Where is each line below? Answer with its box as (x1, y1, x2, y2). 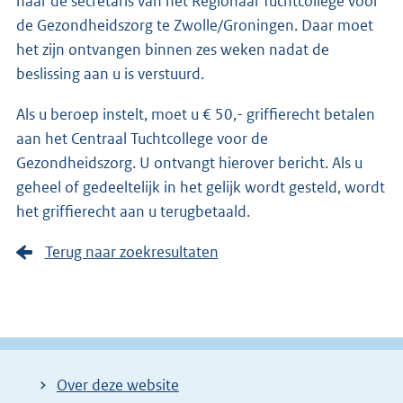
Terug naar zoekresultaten (44, 241, 219, 262)
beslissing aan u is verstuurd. (16, 63, 204, 84)
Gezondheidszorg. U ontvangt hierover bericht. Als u (16, 152, 363, 173)
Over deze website (57, 375, 179, 396)
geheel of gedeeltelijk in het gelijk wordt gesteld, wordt (16, 176, 385, 197)
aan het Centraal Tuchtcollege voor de (16, 128, 268, 148)
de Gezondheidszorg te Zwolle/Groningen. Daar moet (16, 14, 373, 35)
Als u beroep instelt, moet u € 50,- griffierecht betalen (16, 103, 375, 124)
